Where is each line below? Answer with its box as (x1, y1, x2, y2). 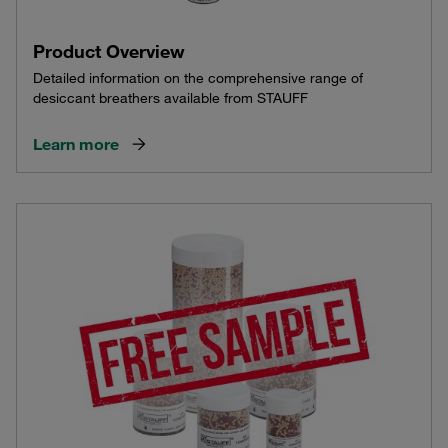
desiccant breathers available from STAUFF (33, 89, 308, 108)
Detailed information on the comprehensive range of (33, 69, 363, 88)
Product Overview (33, 40, 185, 63)
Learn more (33, 134, 119, 155)
